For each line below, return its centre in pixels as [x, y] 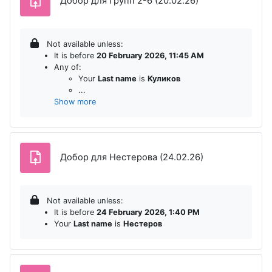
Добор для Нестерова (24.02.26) [132, 158]
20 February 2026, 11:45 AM [150, 55]
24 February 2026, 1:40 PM [148, 212]
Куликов [164, 78]
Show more [75, 101]
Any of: [68, 67]
